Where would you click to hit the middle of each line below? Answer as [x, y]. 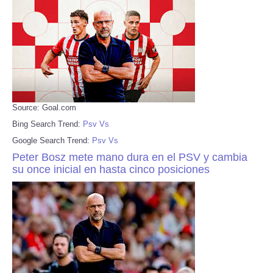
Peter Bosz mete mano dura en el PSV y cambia [130, 157]
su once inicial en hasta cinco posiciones [111, 169]
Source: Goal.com [44, 107]
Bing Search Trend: [48, 124]
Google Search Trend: [52, 140]
